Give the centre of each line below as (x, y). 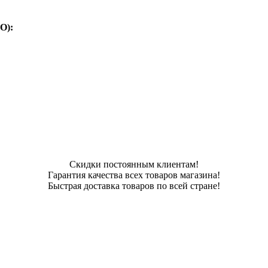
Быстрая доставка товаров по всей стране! (134, 185)
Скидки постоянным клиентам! (134, 164)
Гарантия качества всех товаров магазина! (134, 175)
